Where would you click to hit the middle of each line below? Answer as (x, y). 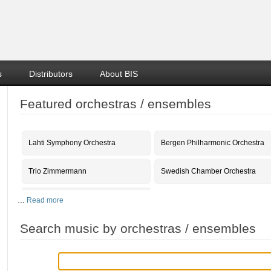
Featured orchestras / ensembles (116, 104)
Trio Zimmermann (57, 171)
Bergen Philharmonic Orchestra (213, 143)
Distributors (51, 74)
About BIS (119, 74)
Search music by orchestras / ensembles (138, 228)
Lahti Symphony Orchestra (72, 143)
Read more (45, 200)
